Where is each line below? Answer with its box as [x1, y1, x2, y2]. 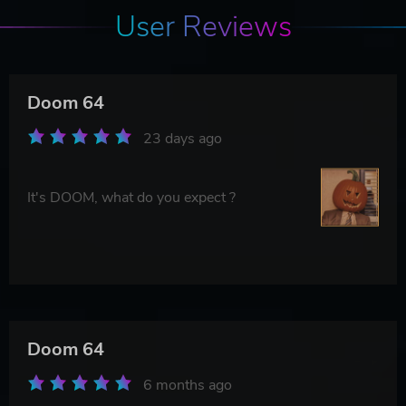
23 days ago [143, 128, 222, 149]
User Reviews [114, 6, 292, 46]
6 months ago [143, 374, 232, 395]
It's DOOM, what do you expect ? [27, 187, 236, 208]
